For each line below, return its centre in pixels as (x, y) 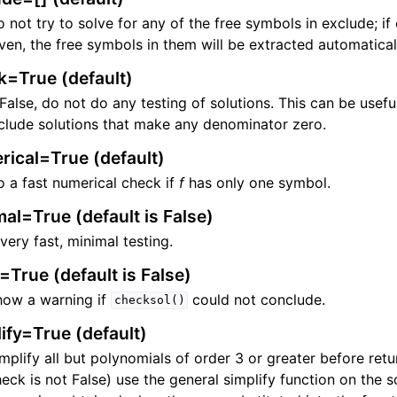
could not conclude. (257, 299)
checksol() (149, 300)
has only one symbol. (257, 182)
